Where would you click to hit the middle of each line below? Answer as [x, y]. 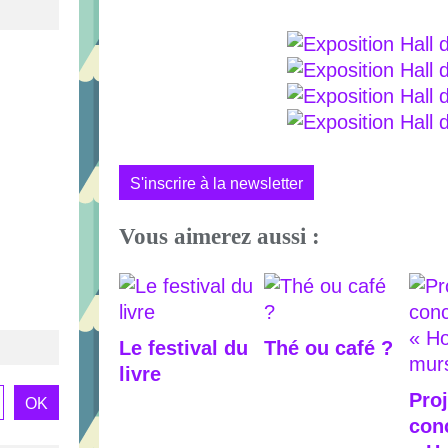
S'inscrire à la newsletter [216, 183]
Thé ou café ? [328, 347]
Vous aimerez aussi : [219, 236]
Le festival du [183, 347]
